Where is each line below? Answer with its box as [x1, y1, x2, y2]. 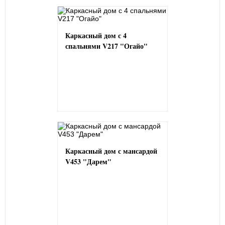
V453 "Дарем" [65, 156, 111, 167]
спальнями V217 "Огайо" [65, 40, 148, 51]
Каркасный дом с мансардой [65, 145, 157, 156]
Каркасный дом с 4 [65, 30, 127, 41]
